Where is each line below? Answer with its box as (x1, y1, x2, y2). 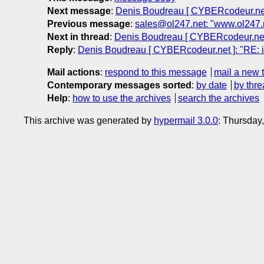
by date (196, 80, 227, 90)
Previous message (47, 18, 130, 29)
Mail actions (47, 67, 100, 77)
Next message (47, 5, 111, 16)
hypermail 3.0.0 (154, 115, 218, 126)
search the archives (177, 93, 259, 103)
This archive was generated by (24, 115, 154, 126)
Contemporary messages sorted (47, 80, 192, 90)
